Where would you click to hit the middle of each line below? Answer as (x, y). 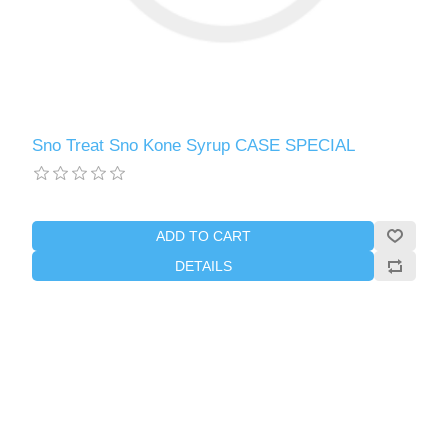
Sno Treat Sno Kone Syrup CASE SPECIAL (194, 146)
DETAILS (203, 266)
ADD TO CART (203, 236)
